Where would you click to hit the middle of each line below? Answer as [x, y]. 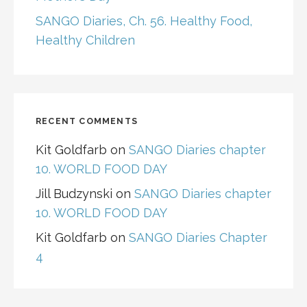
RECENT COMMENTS [87, 121]
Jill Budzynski [74, 194]
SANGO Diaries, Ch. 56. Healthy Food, [144, 21]
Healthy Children [85, 40]
